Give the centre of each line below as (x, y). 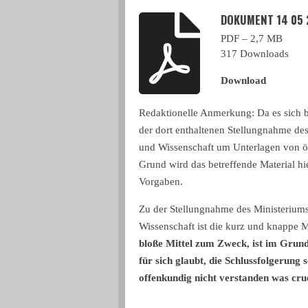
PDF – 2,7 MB (252, 39)
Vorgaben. (161, 182)
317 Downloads (255, 54)
